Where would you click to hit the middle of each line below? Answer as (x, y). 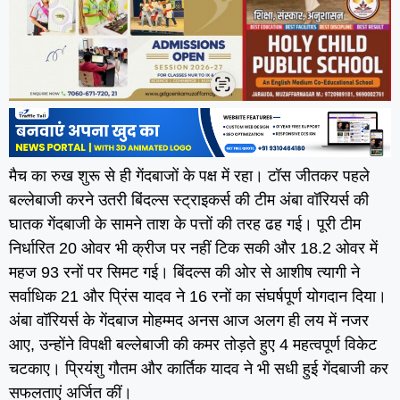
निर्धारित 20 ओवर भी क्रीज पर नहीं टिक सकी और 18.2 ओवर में (193, 249)
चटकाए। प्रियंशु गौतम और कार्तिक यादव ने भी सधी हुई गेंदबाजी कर (199, 369)
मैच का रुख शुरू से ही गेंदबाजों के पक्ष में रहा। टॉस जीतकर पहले (189, 176)
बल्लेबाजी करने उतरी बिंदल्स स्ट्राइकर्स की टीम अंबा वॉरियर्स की (189, 200)
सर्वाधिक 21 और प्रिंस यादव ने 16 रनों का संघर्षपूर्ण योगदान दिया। (198, 297)
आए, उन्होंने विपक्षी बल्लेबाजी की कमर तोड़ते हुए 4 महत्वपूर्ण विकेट (193, 345)
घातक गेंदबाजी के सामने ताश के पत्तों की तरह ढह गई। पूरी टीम (185, 225)
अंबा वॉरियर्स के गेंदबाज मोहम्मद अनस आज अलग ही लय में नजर (189, 321)
